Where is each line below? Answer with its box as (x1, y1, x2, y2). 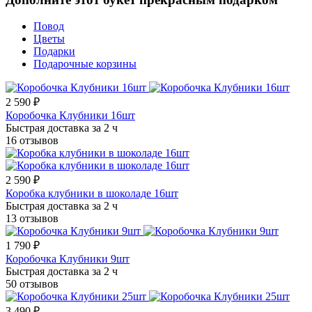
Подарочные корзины (33, 58, 136, 70)
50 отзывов (6, 278, 58, 290)
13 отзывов (6, 212, 58, 225)
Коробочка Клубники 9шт (6, 253, 130, 265)
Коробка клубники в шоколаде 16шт (6, 187, 178, 200)
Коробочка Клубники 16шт (6, 109, 135, 122)
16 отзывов (6, 134, 58, 147)
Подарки (33, 45, 75, 58)
